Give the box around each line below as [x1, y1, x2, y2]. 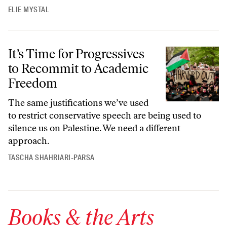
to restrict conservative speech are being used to [8, 110, 201, 122]
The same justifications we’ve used [8, 97, 148, 109]
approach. [8, 135, 49, 147]
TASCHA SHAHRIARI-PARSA [8, 153, 95, 163]
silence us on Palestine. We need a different [8, 123, 180, 134]
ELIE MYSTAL [8, 5, 50, 15]
